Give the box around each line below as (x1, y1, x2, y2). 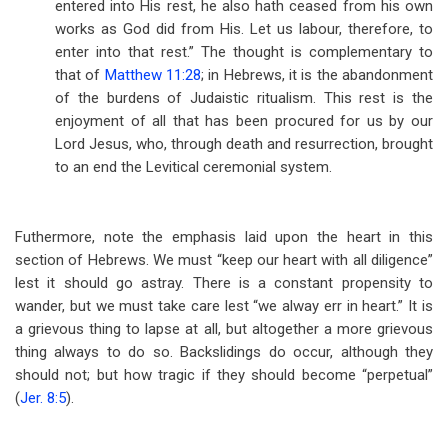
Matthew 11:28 (104, 66, 202, 84)
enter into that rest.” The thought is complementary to (55, 43, 433, 61)
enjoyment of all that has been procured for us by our (55, 112, 433, 130)
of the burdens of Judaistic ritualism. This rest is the (55, 89, 433, 107)
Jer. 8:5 (20, 389, 66, 407)
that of (55, 66, 105, 84)
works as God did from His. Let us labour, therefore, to (55, 20, 433, 38)
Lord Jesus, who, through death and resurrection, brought (55, 135, 433, 153)
